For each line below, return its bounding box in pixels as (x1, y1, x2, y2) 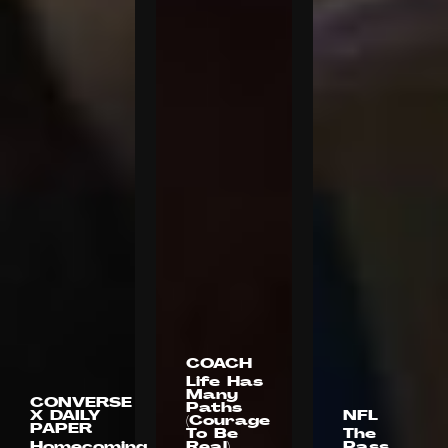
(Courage (186, 414, 271, 428)
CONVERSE (30, 396, 132, 410)
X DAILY (30, 409, 100, 423)
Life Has (186, 375, 264, 389)
